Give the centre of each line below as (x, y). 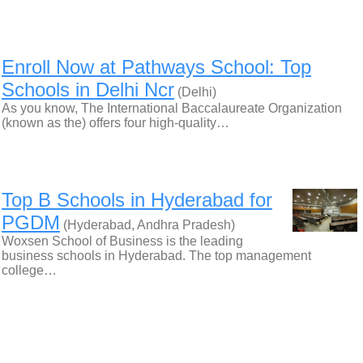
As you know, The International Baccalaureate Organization (172, 108)
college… (29, 270)
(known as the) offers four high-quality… (115, 123)
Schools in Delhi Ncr (88, 90)
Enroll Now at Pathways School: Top (156, 67)
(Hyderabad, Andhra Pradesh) (147, 225)
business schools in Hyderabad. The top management (156, 256)
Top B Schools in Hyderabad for (137, 200)
